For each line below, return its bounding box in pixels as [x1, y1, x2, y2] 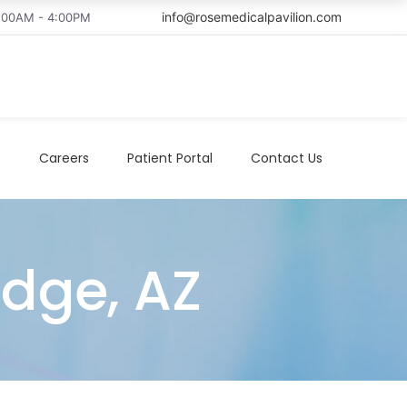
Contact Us [251, 148, 323, 167]
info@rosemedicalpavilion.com [162, 9, 342, 25]
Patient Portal [127, 148, 213, 167]
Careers [39, 148, 89, 167]
